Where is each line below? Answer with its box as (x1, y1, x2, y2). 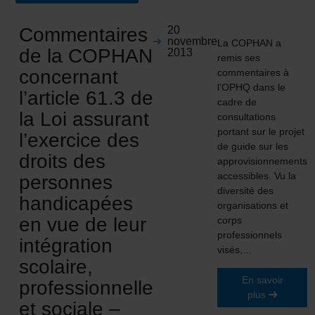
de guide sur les (217, 141, 289, 152)
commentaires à (217, 67, 290, 78)
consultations (217, 111, 276, 122)
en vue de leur (19, 214, 147, 236)
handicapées (19, 193, 134, 214)
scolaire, (19, 256, 94, 278)
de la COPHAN (19, 45, 153, 67)
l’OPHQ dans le (217, 82, 286, 93)
